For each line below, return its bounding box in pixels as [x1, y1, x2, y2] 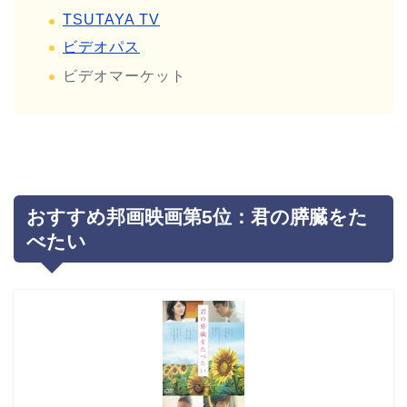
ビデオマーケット [63, 68, 186, 84]
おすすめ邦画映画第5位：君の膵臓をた [26, 206, 368, 228]
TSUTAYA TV [63, 11, 160, 27]
